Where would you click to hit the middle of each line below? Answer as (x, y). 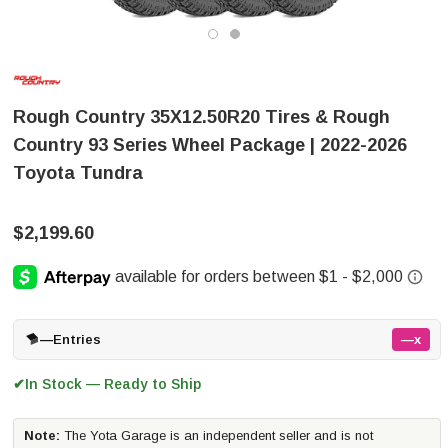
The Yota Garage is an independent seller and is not (216, 435)
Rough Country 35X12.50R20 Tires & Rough (201, 117)
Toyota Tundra (78, 173)
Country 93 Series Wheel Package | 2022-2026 (210, 145)
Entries (77, 339)
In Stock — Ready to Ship (113, 383)
